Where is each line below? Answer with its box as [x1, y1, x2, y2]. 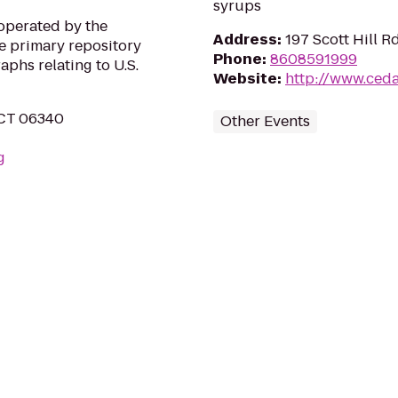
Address [213, 29, 277, 50]
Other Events [220, 111, 310, 131]
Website [213, 68, 277, 89]
